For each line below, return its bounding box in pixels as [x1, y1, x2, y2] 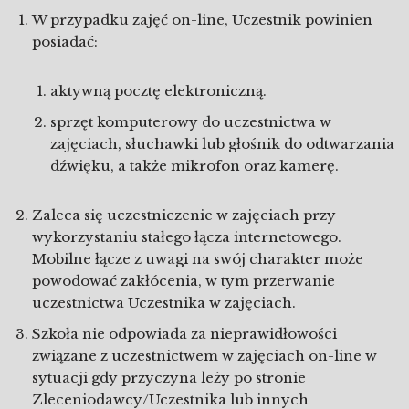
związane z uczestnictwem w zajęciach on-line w [32, 347, 377, 364]
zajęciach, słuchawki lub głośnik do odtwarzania [50, 135, 394, 152]
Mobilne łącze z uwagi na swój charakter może [32, 250, 363, 267]
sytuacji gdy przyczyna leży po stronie [32, 369, 306, 386]
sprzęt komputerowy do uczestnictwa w [50, 113, 331, 131]
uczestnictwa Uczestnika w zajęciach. [32, 294, 296, 311]
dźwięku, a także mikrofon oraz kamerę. [50, 157, 339, 174]
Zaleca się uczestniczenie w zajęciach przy [32, 206, 336, 224]
